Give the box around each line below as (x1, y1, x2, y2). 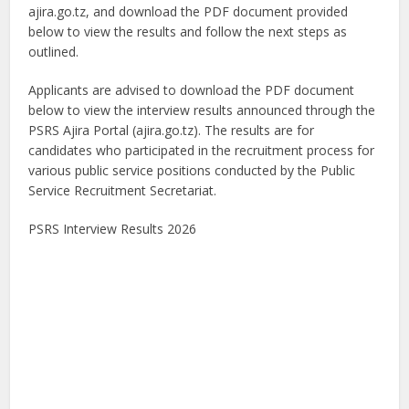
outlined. (28, 43, 79, 61)
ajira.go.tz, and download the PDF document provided (28, 3, 349, 21)
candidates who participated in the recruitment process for (28, 142, 375, 160)
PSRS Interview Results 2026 (28, 220, 197, 238)
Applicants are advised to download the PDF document (28, 81, 355, 100)
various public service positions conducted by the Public (28, 162, 356, 180)
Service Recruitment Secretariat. (28, 182, 217, 200)
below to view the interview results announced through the (28, 101, 376, 120)
